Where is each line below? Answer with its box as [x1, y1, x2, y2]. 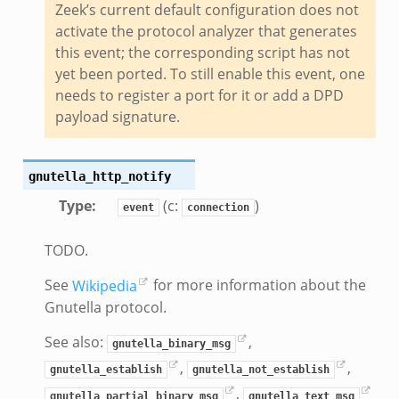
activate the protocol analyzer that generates [54, 21, 357, 42]
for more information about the [149, 275, 366, 296]
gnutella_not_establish [191, 363, 330, 377]
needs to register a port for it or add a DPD [54, 85, 344, 106]
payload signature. [54, 107, 180, 127]
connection [186, 201, 249, 215]
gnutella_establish [49, 363, 162, 377]
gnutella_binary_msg [111, 338, 231, 351]
